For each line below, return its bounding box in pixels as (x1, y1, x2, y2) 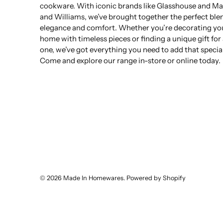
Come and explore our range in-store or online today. (40, 56, 221, 66)
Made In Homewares (63, 174, 123, 182)
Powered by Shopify (126, 174, 186, 182)
